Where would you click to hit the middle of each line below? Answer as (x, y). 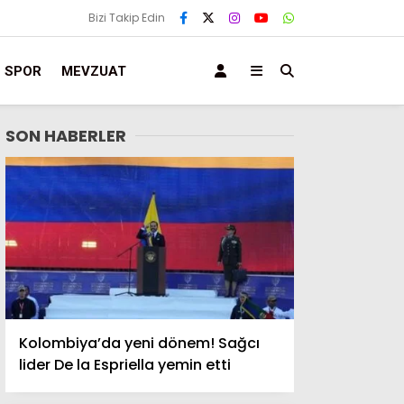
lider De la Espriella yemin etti (125, 365)
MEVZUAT (94, 71)
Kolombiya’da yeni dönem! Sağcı (139, 343)
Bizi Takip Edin (127, 18)
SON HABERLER (66, 136)
